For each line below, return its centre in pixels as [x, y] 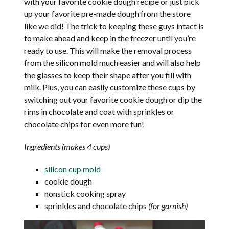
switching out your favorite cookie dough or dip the [113, 100]
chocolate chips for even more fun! [84, 124]
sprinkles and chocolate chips [97, 206]
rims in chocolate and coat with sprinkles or [99, 112]
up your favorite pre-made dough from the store [108, 14]
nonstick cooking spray [85, 194]
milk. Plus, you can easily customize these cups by [110, 87]
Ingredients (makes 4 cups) [67, 147]
